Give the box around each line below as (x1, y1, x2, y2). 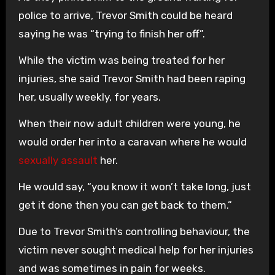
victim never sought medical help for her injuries (18, 244, 254, 256)
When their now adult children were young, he (18, 117, 241, 130)
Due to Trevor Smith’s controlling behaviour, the (18, 225, 250, 238)
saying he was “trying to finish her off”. (18, 28, 205, 40)
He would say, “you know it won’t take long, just (18, 180, 251, 193)
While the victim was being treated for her (18, 54, 225, 66)
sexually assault (18, 154, 98, 166)
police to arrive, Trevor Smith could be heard (18, 9, 233, 21)
